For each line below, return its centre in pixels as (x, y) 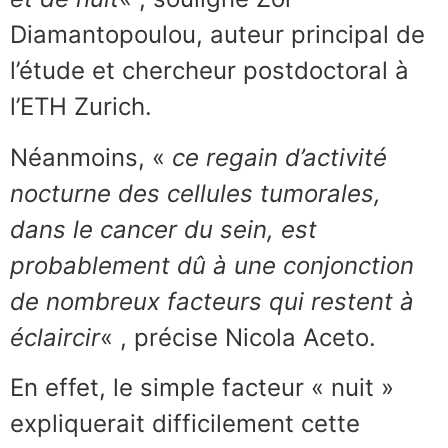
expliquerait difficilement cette (185, 423)
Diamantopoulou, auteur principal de (217, 35)
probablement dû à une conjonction (212, 265)
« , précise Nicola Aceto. (241, 337)
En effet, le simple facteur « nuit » (202, 387)
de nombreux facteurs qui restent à (212, 301)
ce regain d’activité (279, 157)
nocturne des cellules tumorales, (195, 193)
